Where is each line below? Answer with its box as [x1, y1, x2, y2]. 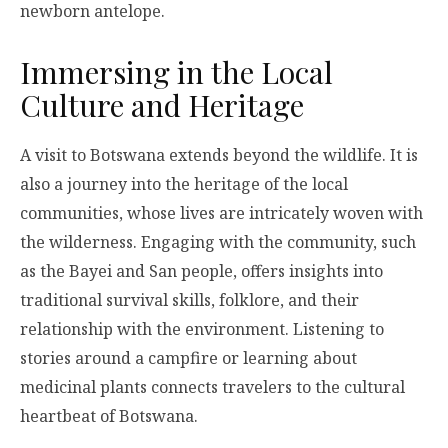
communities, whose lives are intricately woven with [20, 201, 423, 224]
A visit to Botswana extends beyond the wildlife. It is [20, 143, 418, 166]
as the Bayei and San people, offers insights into [20, 259, 383, 282]
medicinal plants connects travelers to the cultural [20, 375, 405, 398]
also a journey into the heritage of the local [20, 172, 348, 195]
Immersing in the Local [20, 52, 333, 93]
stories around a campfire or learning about [20, 346, 357, 369]
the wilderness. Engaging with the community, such [20, 230, 416, 253]
